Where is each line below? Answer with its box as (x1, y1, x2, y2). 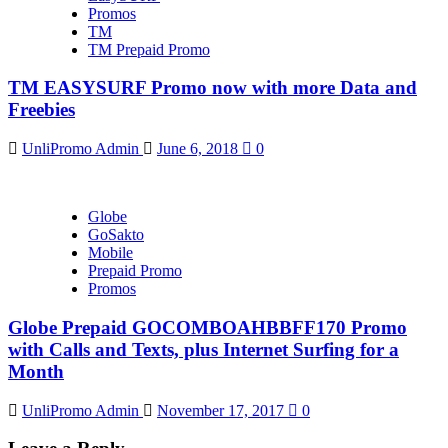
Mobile (88, 244, 133, 262)
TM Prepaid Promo (88, 40, 210, 58)
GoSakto (88, 226, 144, 244)
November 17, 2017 (157, 401, 288, 419)
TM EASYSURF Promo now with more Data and (8, 77, 417, 99)
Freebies (8, 99, 75, 121)
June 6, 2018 (157, 140, 242, 158)
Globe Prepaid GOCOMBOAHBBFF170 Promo (8, 316, 407, 338)
